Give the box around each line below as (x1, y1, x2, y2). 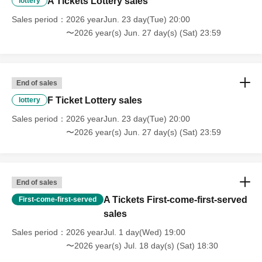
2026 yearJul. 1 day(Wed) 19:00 (66, 227, 185, 237)
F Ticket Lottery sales (47, 95, 142, 105)
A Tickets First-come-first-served (104, 194, 247, 205)
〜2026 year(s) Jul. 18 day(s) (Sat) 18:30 (66, 240, 218, 250)
